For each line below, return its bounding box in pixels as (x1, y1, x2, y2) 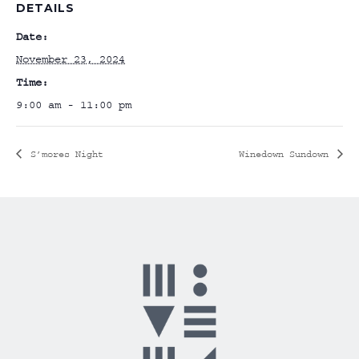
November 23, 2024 (16, 53, 125, 66)
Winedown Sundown (239, 148, 334, 159)
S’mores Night (25, 148, 103, 159)
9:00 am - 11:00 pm (16, 99, 131, 111)
